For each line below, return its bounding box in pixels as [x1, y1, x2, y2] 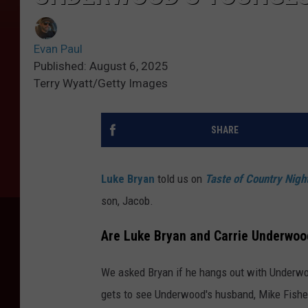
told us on [155, 172, 205, 186]
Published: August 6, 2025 [34, 59, 168, 74]
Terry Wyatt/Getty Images [34, 76, 168, 91]
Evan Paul [34, 42, 82, 56]
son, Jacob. [101, 194, 153, 208]
